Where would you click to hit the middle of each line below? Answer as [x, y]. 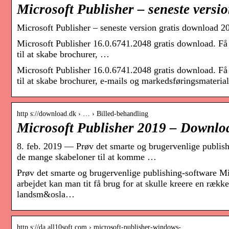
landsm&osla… [46, 194]
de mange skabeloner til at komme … [87, 157]
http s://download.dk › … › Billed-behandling [83, 114]
